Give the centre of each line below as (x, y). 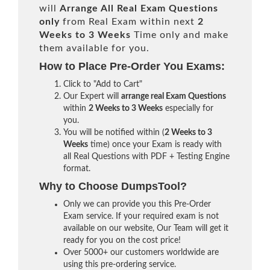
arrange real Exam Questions (174, 96)
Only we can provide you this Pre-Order (137, 204)
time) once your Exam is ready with (155, 145)
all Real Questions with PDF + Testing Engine (146, 157)
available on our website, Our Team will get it (146, 228)
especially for (188, 108)
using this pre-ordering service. (120, 265)
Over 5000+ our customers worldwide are (141, 253)
